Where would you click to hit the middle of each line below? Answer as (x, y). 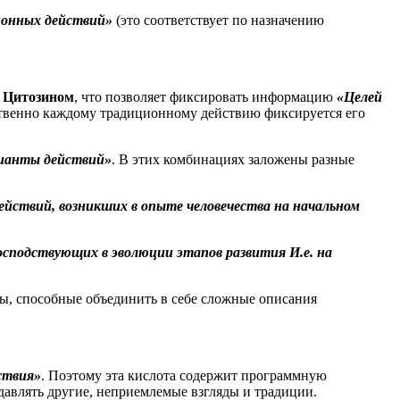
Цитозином (38, 96)
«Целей (359, 96)
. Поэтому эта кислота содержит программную (184, 375)
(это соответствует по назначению (220, 20)
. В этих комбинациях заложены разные (233, 159)
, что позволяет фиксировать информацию (205, 96)
